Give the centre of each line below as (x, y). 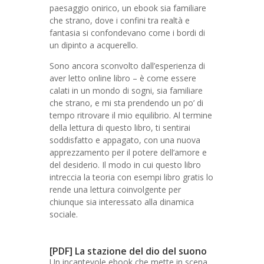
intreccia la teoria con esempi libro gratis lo (131, 177)
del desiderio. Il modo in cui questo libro (125, 165)
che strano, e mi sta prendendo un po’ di (126, 103)
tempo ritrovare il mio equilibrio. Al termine (131, 115)
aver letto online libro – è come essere (123, 78)
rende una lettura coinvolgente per (115, 189)
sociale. (64, 214)
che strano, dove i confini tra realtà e (120, 20)
